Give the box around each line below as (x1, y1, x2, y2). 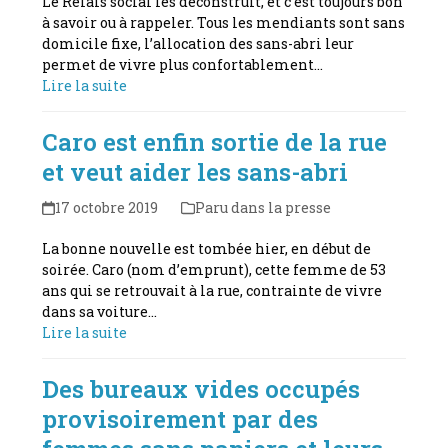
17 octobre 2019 (54, 197, 158, 217)
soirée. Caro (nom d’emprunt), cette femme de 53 (42, 259, 387, 279)
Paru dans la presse (194, 197, 331, 217)
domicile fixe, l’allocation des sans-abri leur (42, 33, 355, 53)
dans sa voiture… (42, 301, 158, 321)
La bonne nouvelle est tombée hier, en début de (42, 238, 372, 258)
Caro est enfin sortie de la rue (42, 125, 388, 158)
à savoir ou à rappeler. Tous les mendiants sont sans (42, 12, 406, 32)
